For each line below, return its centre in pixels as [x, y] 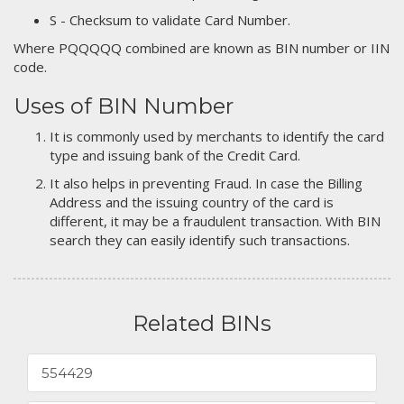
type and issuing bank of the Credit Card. [175, 155]
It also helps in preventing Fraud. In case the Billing [206, 183]
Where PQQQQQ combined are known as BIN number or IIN [202, 48]
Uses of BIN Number [124, 106]
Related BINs [202, 323]
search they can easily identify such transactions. [200, 240]
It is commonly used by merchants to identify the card [217, 136]
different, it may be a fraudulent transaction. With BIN [215, 221]
